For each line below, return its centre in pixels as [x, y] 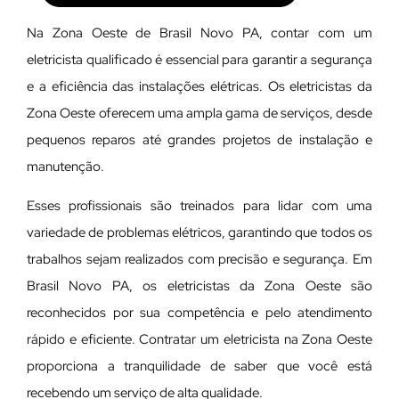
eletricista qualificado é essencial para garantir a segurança [199, 60]
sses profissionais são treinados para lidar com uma [204, 206]
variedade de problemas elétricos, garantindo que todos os [199, 233]
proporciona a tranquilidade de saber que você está [199, 366]
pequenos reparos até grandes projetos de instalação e [199, 140]
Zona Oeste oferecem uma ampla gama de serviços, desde [199, 114]
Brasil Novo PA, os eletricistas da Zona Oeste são [199, 286]
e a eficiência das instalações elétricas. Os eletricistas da [199, 87]
